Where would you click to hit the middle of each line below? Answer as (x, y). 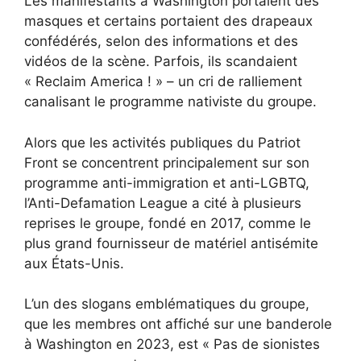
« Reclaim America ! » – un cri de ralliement (163, 81)
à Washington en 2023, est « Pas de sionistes (172, 344)
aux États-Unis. (74, 263)
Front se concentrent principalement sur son (167, 162)
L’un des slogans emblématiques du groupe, (167, 304)
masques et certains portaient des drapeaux (168, 21)
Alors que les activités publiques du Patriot (162, 142)
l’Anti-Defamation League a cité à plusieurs (163, 203)
